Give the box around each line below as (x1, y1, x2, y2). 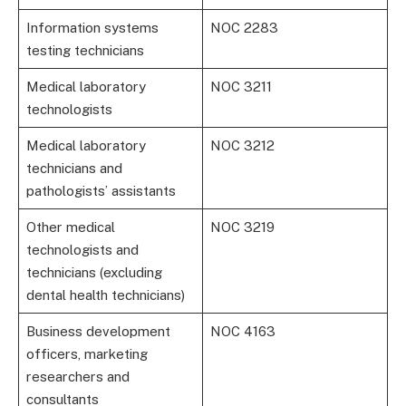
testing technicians (25, 42, 144, 58)
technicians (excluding (25, 264, 162, 280)
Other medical (25, 218, 115, 235)
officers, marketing (25, 345, 148, 362)
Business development (25, 323, 170, 339)
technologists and (25, 241, 139, 257)
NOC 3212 (209, 137, 275, 153)
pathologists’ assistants (25, 182, 176, 198)
